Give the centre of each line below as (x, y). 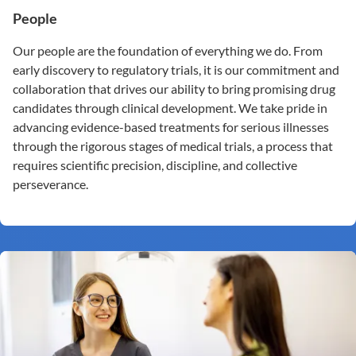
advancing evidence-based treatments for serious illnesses (171, 127)
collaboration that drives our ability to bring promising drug (174, 89)
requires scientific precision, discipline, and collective (155, 165)
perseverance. (50, 184)
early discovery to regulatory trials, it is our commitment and (176, 70)
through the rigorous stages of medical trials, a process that (173, 146)
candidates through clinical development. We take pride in (170, 108)
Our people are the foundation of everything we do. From (168, 51)
